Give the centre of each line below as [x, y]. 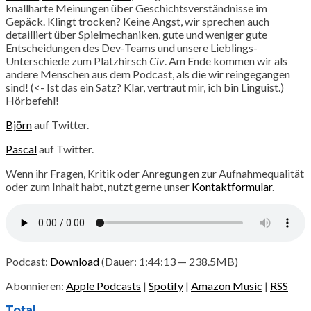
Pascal [21, 149]
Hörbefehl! [32, 100]
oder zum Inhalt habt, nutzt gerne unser [99, 186]
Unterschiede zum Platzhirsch [77, 60]
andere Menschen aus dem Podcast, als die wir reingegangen [148, 74]
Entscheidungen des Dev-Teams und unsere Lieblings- [132, 47]
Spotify [166, 285]
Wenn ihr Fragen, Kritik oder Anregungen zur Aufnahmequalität [155, 173]
